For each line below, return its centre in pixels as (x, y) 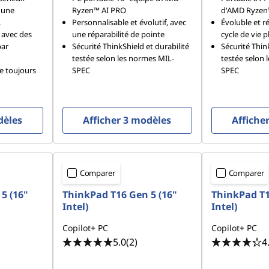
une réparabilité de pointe (118, 35)
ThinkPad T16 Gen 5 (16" (119, 195)
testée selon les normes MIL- (123, 59)
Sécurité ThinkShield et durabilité (130, 47)
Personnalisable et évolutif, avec (129, 23)
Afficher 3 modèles (127, 120)
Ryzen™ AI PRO (99, 11)
